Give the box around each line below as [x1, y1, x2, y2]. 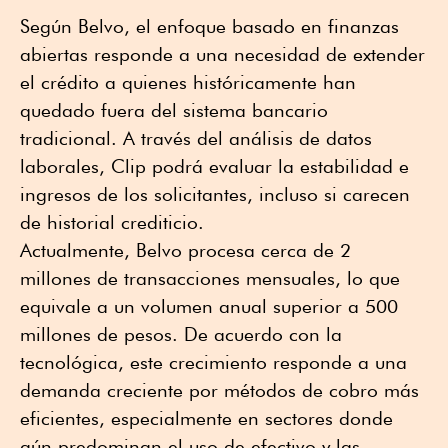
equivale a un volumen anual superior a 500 [20, 295, 398, 318]
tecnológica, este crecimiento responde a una [20, 351, 407, 374]
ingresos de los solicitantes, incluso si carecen [20, 183, 410, 206]
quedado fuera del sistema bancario [20, 99, 328, 122]
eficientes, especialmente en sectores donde [20, 407, 393, 430]
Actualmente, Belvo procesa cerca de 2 [20, 239, 351, 262]
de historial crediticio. [20, 211, 204, 234]
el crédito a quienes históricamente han [20, 71, 356, 94]
